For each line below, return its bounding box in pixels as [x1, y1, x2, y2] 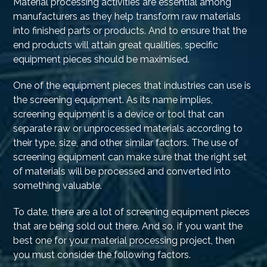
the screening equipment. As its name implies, [13, 94, 213, 106]
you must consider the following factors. [13, 249, 191, 261]
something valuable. [13, 180, 103, 192]
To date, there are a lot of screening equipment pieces [13, 206, 250, 218]
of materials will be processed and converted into [13, 166, 231, 178]
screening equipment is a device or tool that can [13, 108, 225, 120]
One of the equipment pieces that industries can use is [13, 80, 252, 92]
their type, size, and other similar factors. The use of [13, 137, 239, 149]
